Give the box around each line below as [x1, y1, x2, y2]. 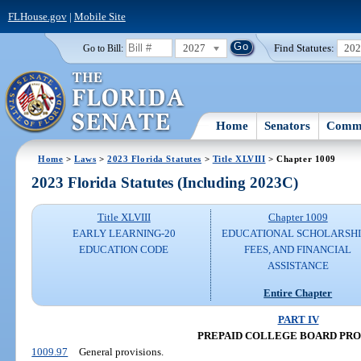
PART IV [277, 313, 319, 326]
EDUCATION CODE [79, 243, 169, 256]
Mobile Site [73, 10, 126, 23]
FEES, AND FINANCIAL [244, 243, 352, 256]
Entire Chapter [263, 286, 333, 299]
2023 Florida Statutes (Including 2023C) [31, 174, 299, 192]
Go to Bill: [82, 43, 123, 53]
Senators [264, 118, 311, 132]
